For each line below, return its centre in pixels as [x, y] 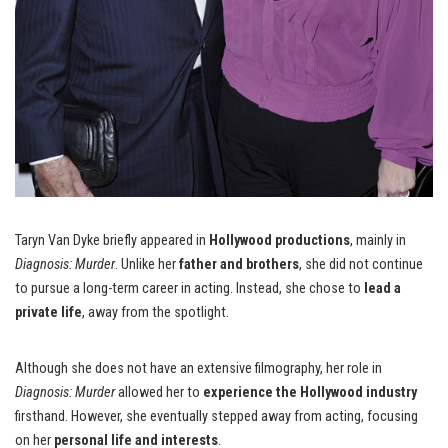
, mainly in [378, 241]
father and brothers [239, 265]
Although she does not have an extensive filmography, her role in [198, 369]
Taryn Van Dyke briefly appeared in [112, 241]
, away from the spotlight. [155, 313]
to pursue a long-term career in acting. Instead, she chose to [189, 289]
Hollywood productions [279, 241]
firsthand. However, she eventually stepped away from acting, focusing [216, 417]
